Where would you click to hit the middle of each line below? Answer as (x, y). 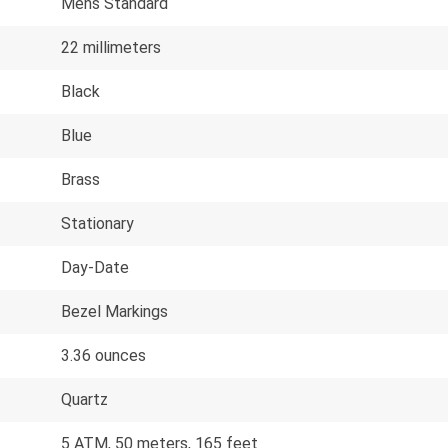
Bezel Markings (114, 311)
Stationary (97, 223)
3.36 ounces (103, 355)
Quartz (84, 399)
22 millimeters (111, 47)
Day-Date (95, 267)
